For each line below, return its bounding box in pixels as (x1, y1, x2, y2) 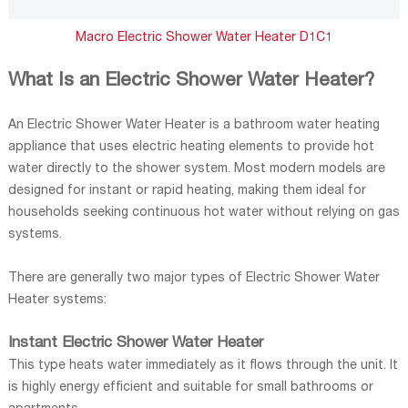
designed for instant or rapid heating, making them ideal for (7, 184, 366, 198)
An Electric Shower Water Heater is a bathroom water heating (7, 118, 380, 132)
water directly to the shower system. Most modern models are (7, 162, 385, 176)
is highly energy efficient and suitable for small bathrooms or (7, 381, 373, 394)
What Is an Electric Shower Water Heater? (7, 71, 374, 91)
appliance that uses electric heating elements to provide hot (7, 140, 374, 154)
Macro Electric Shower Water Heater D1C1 (75, 31, 332, 45)
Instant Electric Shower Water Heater (7, 335, 263, 352)
